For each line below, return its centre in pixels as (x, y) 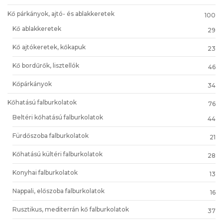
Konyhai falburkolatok (45, 172)
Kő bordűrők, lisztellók (46, 65)
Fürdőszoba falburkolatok (51, 135)
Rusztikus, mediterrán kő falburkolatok (71, 209)
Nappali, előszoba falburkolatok (58, 191)
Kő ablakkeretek (37, 28)
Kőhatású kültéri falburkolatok (57, 154)
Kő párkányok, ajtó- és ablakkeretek (61, 13)
